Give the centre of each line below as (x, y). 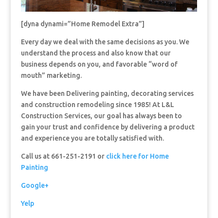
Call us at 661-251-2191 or (63, 156)
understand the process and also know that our (96, 53)
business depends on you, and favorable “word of (99, 64)
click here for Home (137, 156)
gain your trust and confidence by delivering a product (108, 127)
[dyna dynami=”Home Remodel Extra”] (82, 24)
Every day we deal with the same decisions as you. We (105, 42)
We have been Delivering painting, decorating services (107, 94)
